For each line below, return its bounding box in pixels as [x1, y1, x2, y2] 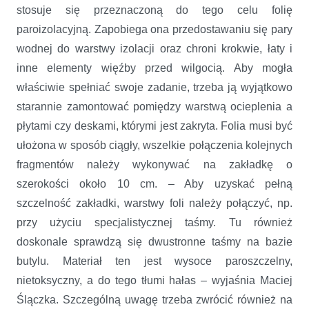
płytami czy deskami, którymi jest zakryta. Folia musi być [17, 119, 292, 132]
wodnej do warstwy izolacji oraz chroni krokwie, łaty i [17, 42, 292, 54]
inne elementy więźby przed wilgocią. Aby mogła [17, 61, 292, 74]
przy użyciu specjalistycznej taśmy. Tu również [17, 216, 292, 228]
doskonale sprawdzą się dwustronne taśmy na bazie [17, 235, 292, 248]
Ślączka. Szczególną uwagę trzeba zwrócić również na [17, 293, 292, 306]
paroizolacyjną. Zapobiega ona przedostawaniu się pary [17, 23, 292, 35]
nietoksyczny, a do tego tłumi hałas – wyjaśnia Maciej [17, 274, 292, 286]
